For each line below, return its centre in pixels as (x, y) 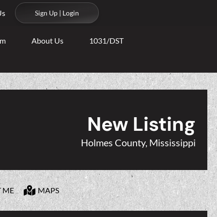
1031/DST (107, 40)
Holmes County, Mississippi (138, 142)
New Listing (141, 124)
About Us (48, 40)
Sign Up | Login (57, 13)
